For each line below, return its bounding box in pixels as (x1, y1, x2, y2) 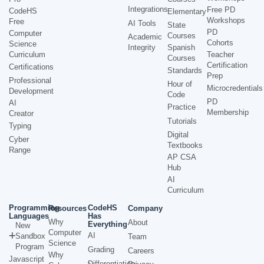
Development (9, 86, 54, 95)
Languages (9, 211, 49, 220)
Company (127, 203, 163, 213)
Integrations (127, 4, 168, 14)
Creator (9, 108, 34, 118)
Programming (9, 203, 60, 212)
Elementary (167, 6, 206, 16)
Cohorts (206, 38, 233, 47)
